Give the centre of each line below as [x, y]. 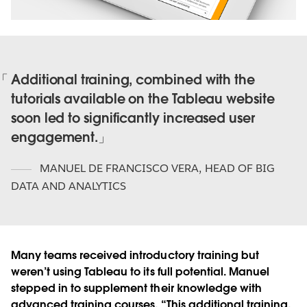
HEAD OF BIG [240, 169]
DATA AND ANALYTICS [69, 186]
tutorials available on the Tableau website [143, 99]
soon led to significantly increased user [133, 119]
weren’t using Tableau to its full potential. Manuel [140, 272]
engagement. [55, 138]
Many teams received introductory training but [135, 256]
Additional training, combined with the [133, 80]
